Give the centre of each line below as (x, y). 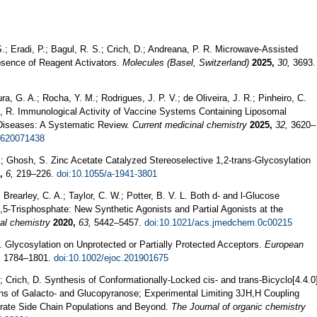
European (284, 244)
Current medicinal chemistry (190, 125)
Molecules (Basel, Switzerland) (186, 62)
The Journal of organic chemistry (238, 306)
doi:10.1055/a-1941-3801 (107, 173)
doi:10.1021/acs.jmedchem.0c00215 (218, 222)
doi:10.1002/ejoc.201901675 (111, 258)
